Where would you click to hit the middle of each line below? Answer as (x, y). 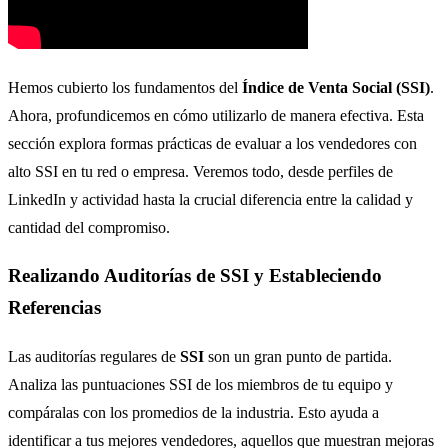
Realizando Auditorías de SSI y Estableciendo (195, 276)
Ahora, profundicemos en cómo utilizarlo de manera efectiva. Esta (216, 115)
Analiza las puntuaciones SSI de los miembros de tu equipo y (200, 384)
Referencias (54, 308)
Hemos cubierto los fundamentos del (125, 87)
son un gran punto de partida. (298, 356)
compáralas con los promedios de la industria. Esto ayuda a (193, 412)
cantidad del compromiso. (89, 227)
